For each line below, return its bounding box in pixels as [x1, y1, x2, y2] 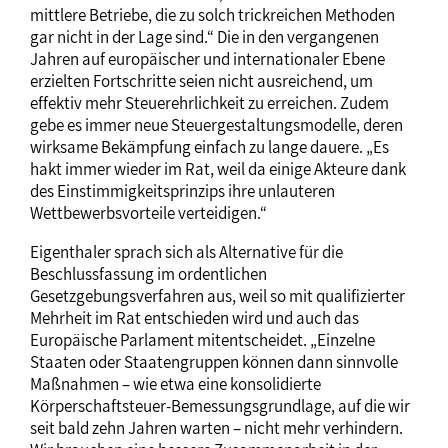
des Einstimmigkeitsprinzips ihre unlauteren [30, 179, 335, 202]
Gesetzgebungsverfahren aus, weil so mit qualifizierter [30, 284, 405, 307]
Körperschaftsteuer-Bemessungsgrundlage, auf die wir [30, 394, 410, 417]
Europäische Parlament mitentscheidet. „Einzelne [30, 328, 375, 351]
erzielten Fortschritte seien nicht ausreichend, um [30, 69, 373, 92]
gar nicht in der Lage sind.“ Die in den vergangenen [30, 25, 379, 48]
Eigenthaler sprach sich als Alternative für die [30, 240, 343, 263]
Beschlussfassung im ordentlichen [30, 262, 267, 285]
